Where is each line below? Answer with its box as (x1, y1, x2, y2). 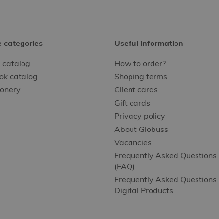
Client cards (114, 85, 158, 94)
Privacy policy (114, 111, 165, 121)
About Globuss (114, 124, 168, 134)
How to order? (114, 58, 166, 68)
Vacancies (114, 137, 152, 147)
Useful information (114, 38, 183, 48)
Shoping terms (114, 71, 167, 81)
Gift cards (114, 98, 150, 108)
